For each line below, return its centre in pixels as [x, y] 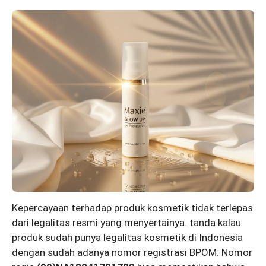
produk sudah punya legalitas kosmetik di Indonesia [127, 237]
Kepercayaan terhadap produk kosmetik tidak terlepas [132, 208]
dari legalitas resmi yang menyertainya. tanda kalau [126, 222]
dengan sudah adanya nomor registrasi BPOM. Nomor [132, 252]
